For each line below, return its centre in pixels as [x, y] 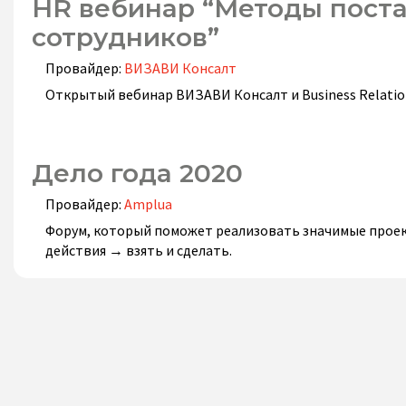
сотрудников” [126, 37]
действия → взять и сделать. [139, 250]
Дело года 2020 [137, 173]
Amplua [148, 204]
